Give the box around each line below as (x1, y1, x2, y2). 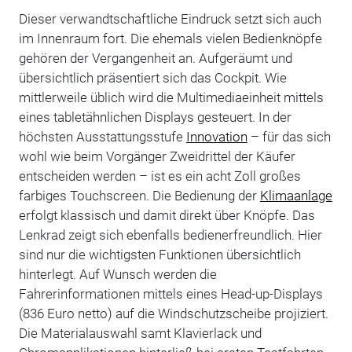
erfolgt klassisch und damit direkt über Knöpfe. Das (18, 207, 315, 223)
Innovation (185, 128, 247, 145)
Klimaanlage (259, 187, 332, 203)
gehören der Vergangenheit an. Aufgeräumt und (18, 49, 292, 66)
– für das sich (247, 128, 331, 145)
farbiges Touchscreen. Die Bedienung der (18, 187, 260, 203)
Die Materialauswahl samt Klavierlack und (18, 324, 262, 341)
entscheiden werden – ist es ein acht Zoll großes (18, 167, 301, 184)
